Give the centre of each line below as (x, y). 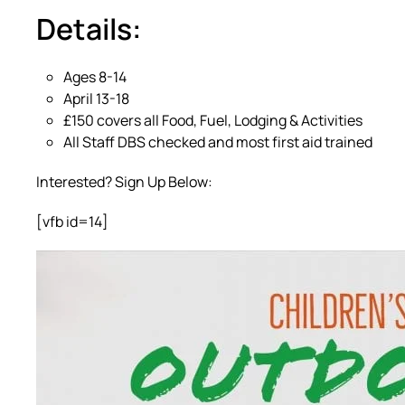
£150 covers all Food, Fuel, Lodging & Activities (213, 120)
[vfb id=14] (72, 221)
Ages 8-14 (95, 77)
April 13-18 (96, 99)
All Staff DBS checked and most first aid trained (218, 142)
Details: (89, 29)
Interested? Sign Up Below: (124, 182)
